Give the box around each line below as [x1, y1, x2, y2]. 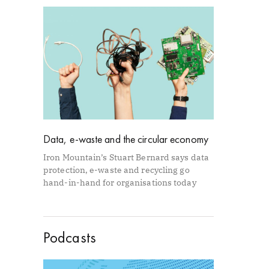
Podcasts [43, 227, 96, 247]
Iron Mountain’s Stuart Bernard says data [43, 151, 210, 163]
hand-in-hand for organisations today [43, 177, 196, 188]
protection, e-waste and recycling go [43, 164, 190, 175]
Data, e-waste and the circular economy [43, 131, 208, 146]
